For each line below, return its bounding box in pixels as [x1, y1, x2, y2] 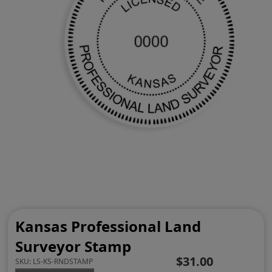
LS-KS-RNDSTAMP [33, 256, 93, 267]
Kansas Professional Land [15, 216, 202, 237]
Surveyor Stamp [15, 236, 132, 257]
